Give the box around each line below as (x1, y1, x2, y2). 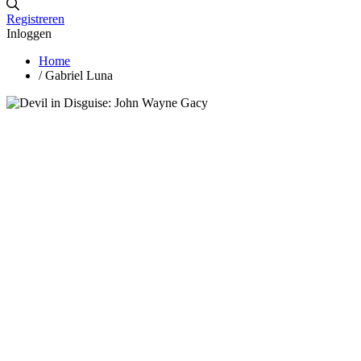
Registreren (6, 11, 64, 26)
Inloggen (6, 26, 52, 40)
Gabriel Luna (45, 68, 113, 82)
